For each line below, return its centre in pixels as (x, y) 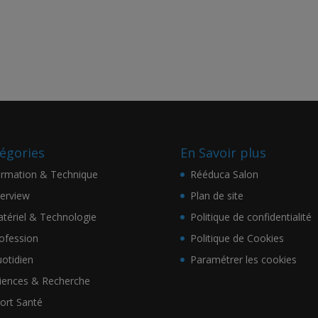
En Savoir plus (223, 153)
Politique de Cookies (237, 238)
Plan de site (216, 196)
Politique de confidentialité (251, 217)
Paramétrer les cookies (243, 260)
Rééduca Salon (224, 175)
